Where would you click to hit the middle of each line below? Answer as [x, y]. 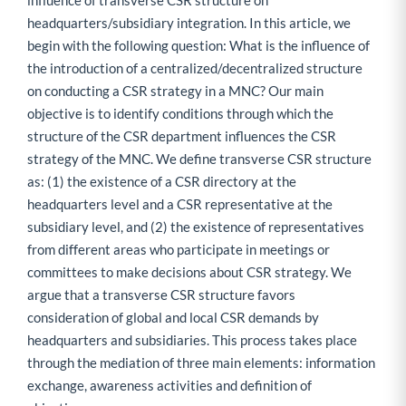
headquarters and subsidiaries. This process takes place [192, 340]
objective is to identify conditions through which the [180, 114]
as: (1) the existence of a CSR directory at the [162, 182]
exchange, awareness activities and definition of [169, 386]
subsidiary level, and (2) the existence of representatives [196, 227]
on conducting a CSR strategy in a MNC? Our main [175, 91]
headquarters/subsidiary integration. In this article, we [189, 23]
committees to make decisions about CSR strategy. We [189, 272]
